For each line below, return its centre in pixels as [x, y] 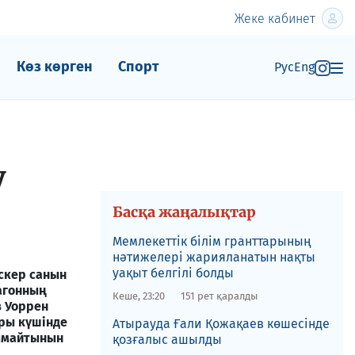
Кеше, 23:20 [138, 296]
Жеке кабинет [275, 18]
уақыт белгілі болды [173, 273]
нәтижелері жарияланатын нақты [214, 257]
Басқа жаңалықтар [184, 212]
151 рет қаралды [219, 296]
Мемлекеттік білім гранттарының [211, 241]
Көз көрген [54, 67]
